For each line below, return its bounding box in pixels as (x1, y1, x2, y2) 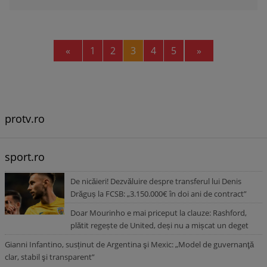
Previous (70, 44, 109, 57)
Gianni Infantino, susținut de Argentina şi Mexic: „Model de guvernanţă (5, 239, 254, 250)
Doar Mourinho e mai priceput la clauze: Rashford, (70, 207, 247, 218)
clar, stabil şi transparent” (5, 252, 95, 262)
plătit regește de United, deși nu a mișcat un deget (70, 220, 249, 231)
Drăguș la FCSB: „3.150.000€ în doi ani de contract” (70, 188, 247, 199)
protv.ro (5, 111, 45, 126)
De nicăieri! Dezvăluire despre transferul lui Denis (70, 176, 241, 187)
